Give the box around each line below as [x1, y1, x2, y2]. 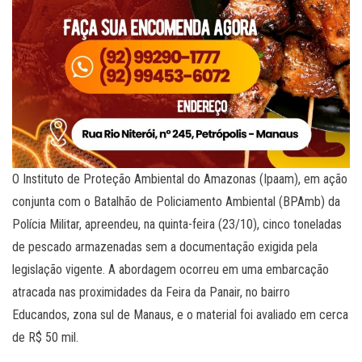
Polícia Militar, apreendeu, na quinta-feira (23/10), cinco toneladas [12, 217, 342, 233]
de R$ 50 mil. [12, 330, 78, 346]
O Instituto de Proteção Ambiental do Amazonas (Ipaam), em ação [12, 171, 347, 187]
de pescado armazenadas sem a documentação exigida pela [12, 239, 318, 255]
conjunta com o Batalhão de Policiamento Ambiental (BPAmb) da [12, 194, 340, 210]
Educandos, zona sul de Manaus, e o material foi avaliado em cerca [12, 307, 348, 323]
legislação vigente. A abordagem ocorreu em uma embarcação [12, 262, 329, 278]
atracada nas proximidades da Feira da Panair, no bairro [12, 284, 290, 301]
